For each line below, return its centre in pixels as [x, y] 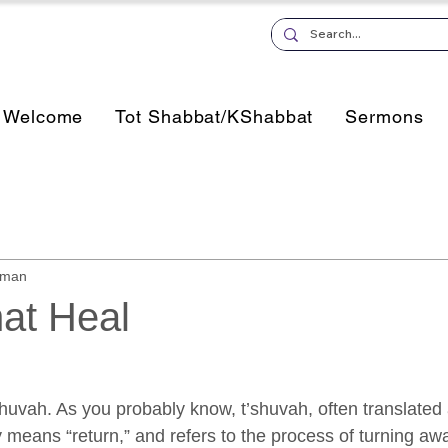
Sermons [384, 116]
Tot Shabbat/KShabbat [214, 116]
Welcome [43, 116]
